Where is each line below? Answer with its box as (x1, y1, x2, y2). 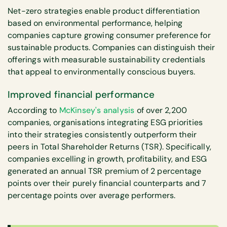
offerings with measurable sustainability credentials (8, 54, 206, 65)
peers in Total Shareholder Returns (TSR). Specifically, (8, 141, 212, 152)
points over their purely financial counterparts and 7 (8, 177, 207, 188)
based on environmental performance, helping (8, 17, 183, 28)
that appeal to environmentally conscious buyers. (8, 66, 196, 77)
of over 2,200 (134, 104, 187, 116)
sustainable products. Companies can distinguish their (8, 42, 215, 53)
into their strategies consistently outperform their (8, 129, 197, 140)
